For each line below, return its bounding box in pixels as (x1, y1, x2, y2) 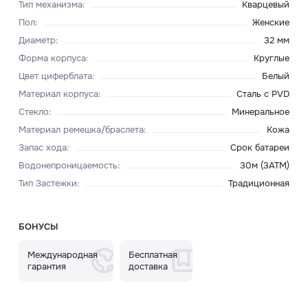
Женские (252, 16, 290, 29)
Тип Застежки (18, 177, 77, 189)
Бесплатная (129, 249, 178, 261)
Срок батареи (230, 142, 290, 153)
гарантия (27, 261, 67, 273)
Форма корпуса (18, 52, 86, 65)
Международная (27, 249, 98, 261)
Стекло (18, 106, 49, 118)
